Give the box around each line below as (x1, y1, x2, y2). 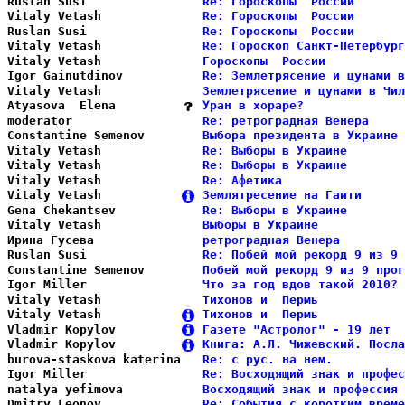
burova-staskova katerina (7, 352, 181, 366)
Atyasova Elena (7, 99, 181, 112)
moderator (7, 113, 181, 127)
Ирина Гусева (7, 232, 181, 247)
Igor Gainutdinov (7, 69, 181, 82)
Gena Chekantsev (7, 202, 181, 217)
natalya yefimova (7, 381, 181, 396)
